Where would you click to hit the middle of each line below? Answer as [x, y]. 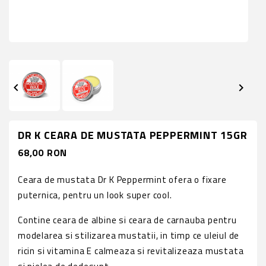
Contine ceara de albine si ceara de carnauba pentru [127, 220]
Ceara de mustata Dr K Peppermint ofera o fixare [122, 179]
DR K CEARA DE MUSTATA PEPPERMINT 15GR [133, 135]
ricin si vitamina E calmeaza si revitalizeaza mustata [131, 251]
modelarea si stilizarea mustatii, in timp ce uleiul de [129, 235]
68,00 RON [43, 152]
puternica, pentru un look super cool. [95, 195]
